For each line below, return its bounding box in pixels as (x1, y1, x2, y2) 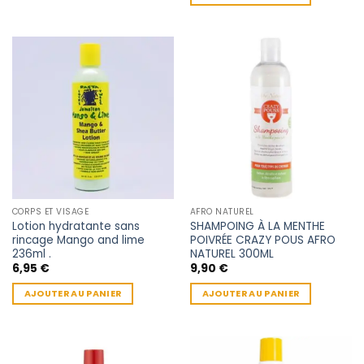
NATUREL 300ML (189, 245, 274, 262)
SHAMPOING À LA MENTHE (189, 218, 325, 234)
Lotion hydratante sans (11, 218, 140, 234)
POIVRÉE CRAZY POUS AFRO (189, 232, 336, 248)
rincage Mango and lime (11, 232, 145, 248)
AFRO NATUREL (189, 206, 254, 219)
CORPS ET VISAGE (11, 206, 89, 219)
